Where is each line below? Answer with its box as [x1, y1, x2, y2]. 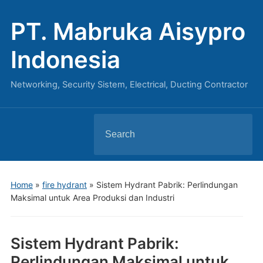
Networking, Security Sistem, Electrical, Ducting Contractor [10, 79, 248, 90]
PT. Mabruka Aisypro [10, 17, 245, 46]
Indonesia [10, 45, 120, 74]
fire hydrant [42, 180, 87, 190]
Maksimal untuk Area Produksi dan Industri [10, 193, 174, 203]
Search [93, 117, 124, 129]
